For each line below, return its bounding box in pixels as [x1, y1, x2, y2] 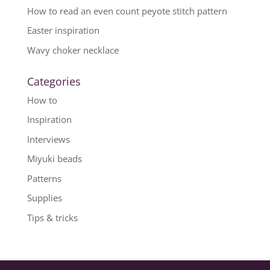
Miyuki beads [27, 152, 82, 165]
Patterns [27, 172, 61, 184]
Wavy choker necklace [27, 43, 119, 56]
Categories [27, 74, 81, 89]
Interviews [27, 133, 70, 145]
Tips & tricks [27, 211, 78, 224]
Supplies [27, 192, 62, 204]
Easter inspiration [27, 24, 99, 37]
